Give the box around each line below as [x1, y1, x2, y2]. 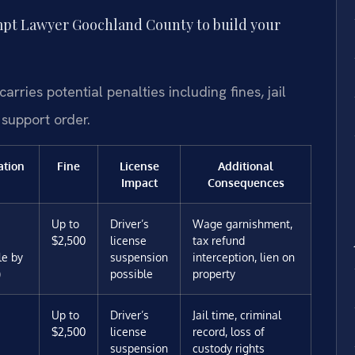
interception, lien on [193, 249, 295, 264]
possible [110, 265, 153, 281]
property [193, 265, 235, 281]
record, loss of [193, 323, 265, 338]
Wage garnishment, [193, 216, 292, 231]
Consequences [207, 174, 284, 189]
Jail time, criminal [193, 307, 281, 322]
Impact [120, 174, 158, 189]
